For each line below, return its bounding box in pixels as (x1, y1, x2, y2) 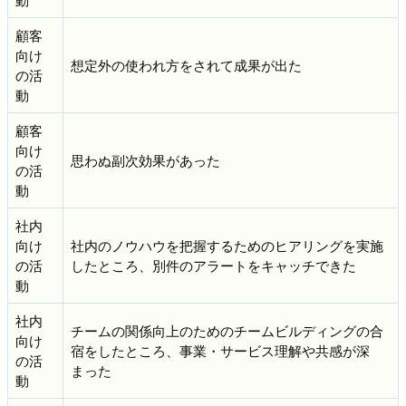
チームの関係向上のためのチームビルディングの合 (71, 320, 383, 340)
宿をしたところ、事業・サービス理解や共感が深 (71, 340, 370, 360)
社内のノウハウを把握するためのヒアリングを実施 (71, 235, 383, 255)
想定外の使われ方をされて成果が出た (71, 54, 302, 74)
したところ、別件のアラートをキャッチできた (71, 255, 356, 275)
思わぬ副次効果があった (71, 150, 220, 169)
